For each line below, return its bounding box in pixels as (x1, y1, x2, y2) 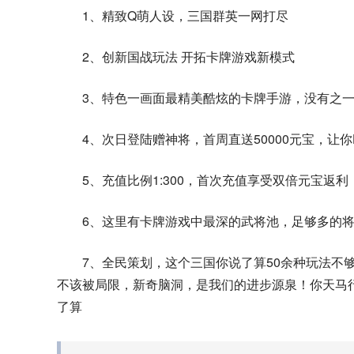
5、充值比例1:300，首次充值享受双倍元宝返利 (82, 171, 348, 189)
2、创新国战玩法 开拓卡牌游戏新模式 (82, 47, 295, 66)
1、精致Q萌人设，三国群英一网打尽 (82, 6, 288, 24)
